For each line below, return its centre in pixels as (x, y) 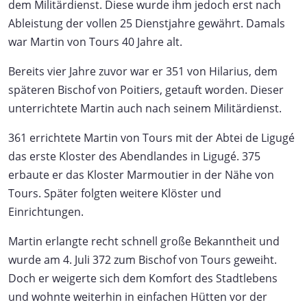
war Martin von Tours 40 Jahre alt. (95, 41)
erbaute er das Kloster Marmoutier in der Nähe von (141, 174)
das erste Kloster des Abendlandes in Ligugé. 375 (134, 156)
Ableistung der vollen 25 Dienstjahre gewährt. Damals (147, 23)
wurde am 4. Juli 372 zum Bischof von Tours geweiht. (143, 259)
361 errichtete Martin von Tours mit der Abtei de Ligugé (151, 137)
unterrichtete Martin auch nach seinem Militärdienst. (145, 108)
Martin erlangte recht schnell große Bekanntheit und (144, 241)
